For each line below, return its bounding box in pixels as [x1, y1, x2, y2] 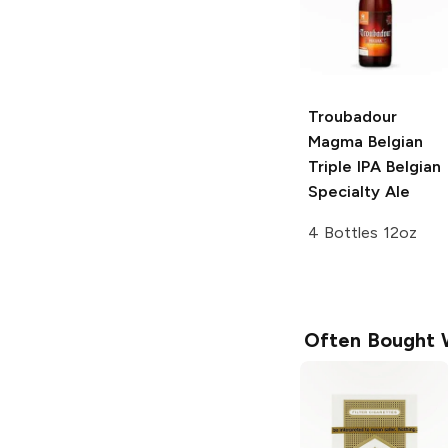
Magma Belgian [308, 132, 423, 152]
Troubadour [308, 107, 397, 127]
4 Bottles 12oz [308, 223, 417, 243]
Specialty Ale [308, 182, 410, 202]
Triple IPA [308, 157, 381, 177]
